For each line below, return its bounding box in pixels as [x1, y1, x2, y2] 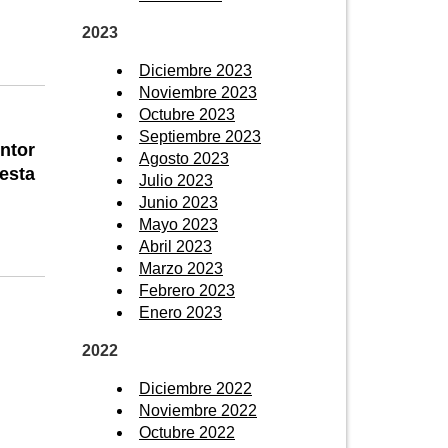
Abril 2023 [139, 237, 212, 255]
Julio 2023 [139, 171, 213, 189]
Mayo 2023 [139, 215, 218, 233]
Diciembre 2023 [139, 61, 252, 79]
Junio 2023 [139, 193, 218, 211]
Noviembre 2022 [139, 401, 257, 419]
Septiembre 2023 [139, 127, 261, 145]
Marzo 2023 [139, 259, 223, 277]
